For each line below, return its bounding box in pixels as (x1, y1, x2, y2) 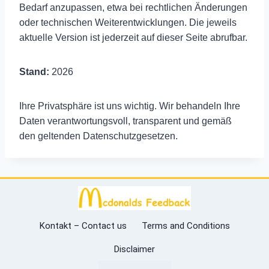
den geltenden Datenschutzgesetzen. (19, 130, 178, 141)
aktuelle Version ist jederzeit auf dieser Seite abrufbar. (19, 32, 247, 43)
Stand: (19, 66, 49, 77)
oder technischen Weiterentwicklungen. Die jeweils (19, 17, 237, 28)
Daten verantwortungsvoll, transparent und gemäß (19, 115, 232, 126)
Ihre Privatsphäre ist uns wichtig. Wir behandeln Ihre (19, 100, 240, 111)
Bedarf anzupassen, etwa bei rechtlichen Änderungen (19, 2, 247, 13)
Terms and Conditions (141, 220, 230, 231)
